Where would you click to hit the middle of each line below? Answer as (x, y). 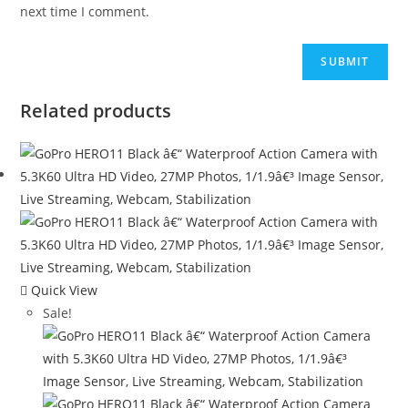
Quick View (63, 290)
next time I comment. (85, 11)
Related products (96, 110)
